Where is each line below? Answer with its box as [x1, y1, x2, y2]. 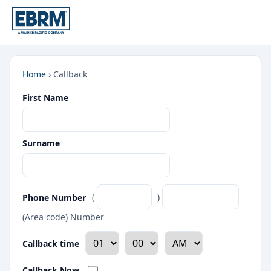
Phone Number [22, 191, 86, 203]
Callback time [22, 237, 79, 249]
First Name [22, 92, 68, 104]
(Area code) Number [22, 211, 104, 223]
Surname [22, 137, 60, 149]
